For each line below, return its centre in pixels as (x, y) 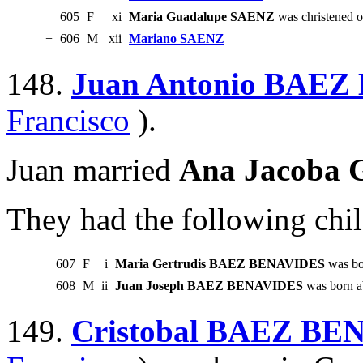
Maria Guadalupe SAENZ (202, 17)
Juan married (93, 170)
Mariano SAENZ (177, 39)
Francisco (68, 121)
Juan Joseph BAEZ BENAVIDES (209, 286)
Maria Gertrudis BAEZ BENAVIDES (220, 264)
